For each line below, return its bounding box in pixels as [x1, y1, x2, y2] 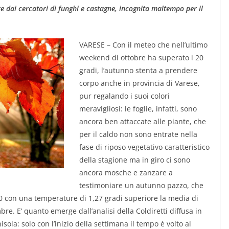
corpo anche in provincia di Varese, [79, 78, 200, 88]
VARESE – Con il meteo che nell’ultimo [79, 40, 208, 50]
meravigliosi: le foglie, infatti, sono [79, 104, 197, 114]
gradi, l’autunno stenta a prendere [79, 65, 197, 76]
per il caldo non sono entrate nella [79, 129, 197, 140]
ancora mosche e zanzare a [79, 168, 173, 178]
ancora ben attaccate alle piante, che [79, 117, 206, 127]
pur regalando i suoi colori [79, 91, 170, 101]
